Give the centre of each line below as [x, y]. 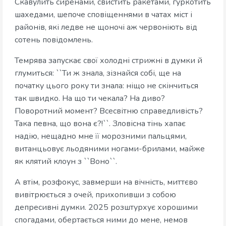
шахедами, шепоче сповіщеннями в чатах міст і [103, 15]
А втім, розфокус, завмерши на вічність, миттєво [106, 182]
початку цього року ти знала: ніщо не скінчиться [106, 86]
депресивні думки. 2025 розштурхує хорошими [106, 208]
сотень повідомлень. [54, 40]
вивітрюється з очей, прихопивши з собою [95, 195]
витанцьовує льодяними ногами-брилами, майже [110, 149]
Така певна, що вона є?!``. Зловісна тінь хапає [100, 124]
